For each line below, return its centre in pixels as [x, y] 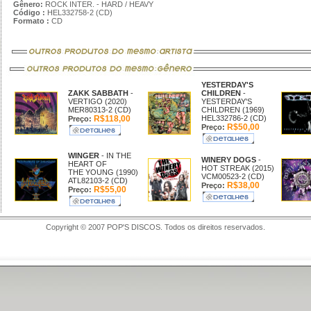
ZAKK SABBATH [99, 93]
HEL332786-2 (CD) [234, 118]
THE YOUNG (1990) [103, 172]
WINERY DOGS [229, 160]
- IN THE [116, 155]
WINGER [84, 155]
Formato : [31, 21]
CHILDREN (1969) [233, 110]
